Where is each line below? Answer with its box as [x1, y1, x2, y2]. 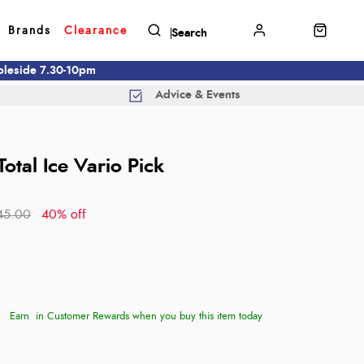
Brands [7, 24, 51, 37]
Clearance [63, 24, 128, 37]
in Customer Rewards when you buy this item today [32, 311, 266, 322]
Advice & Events [154, 89, 240, 101]
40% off [41, 208, 87, 221]
